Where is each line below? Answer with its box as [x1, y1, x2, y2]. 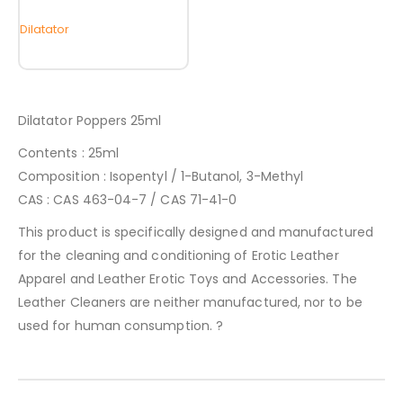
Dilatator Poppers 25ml [18, 112, 162, 130]
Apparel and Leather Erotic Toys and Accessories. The [18, 270, 357, 289]
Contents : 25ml [18, 144, 120, 163]
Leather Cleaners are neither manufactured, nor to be [18, 293, 363, 312]
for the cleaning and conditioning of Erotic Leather [18, 246, 339, 265]
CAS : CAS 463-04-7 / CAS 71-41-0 [18, 191, 237, 210]
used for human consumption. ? [18, 317, 224, 336]
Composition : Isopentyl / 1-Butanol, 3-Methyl [18, 167, 304, 186]
